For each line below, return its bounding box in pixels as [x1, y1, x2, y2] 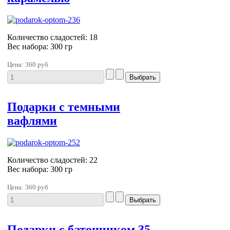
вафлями [7, 114, 57, 128]
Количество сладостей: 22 [7, 156, 98, 164]
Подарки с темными [7, 100, 120, 114]
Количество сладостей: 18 [7, 33, 98, 42]
